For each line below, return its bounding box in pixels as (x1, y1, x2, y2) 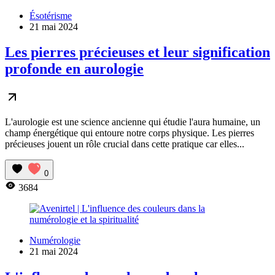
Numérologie (29, 235, 80, 246)
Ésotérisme (29, 10, 72, 21)
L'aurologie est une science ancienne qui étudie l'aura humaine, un (5, 117, 260, 128)
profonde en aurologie (5, 61, 144, 77)
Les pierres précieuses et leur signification (5, 44, 270, 61)
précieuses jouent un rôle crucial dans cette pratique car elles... (5, 139, 244, 150)
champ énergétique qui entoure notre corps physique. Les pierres (5, 128, 254, 139)
